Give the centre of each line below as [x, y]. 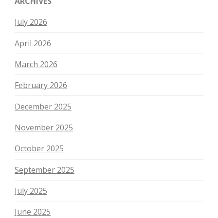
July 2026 [31, 22]
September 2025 [45, 170]
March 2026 [36, 64]
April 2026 [33, 43]
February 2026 [41, 85]
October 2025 [39, 149]
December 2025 [43, 106]
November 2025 [44, 127]
